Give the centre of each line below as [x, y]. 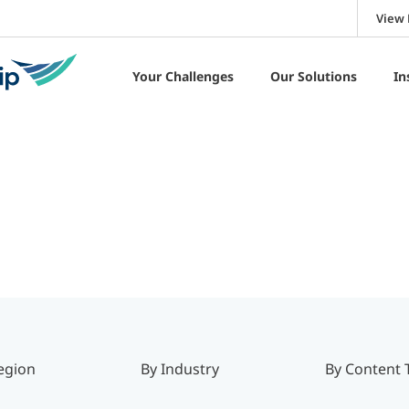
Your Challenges [183, 76]
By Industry [180, 369]
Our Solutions [313, 76]
